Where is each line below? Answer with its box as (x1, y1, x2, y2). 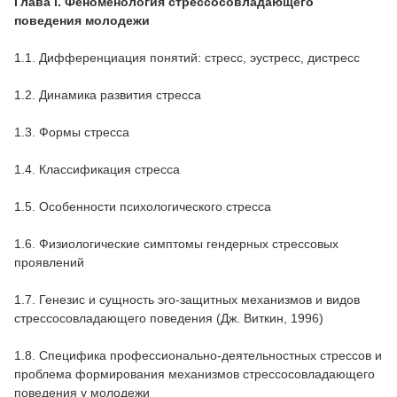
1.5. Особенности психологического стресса (14, 198, 271, 214)
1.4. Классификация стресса (14, 161, 180, 176)
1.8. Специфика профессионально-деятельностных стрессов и (14, 347, 382, 362)
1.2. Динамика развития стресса (14, 87, 201, 102)
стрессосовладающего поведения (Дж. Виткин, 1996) (14, 310, 323, 325)
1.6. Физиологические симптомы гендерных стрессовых (14, 236, 339, 251)
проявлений (14, 254, 84, 269)
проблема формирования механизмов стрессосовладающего (14, 366, 375, 381)
